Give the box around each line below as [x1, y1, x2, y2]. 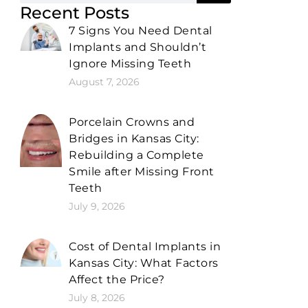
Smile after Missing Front [69, 164, 214, 178]
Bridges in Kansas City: [69, 131, 199, 145]
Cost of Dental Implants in [69, 239, 221, 253]
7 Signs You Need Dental [69, 23, 212, 37]
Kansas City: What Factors [69, 256, 219, 269]
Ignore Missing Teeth [69, 56, 192, 70]
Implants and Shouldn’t [69, 40, 207, 54]
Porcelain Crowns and [69, 115, 195, 129]
